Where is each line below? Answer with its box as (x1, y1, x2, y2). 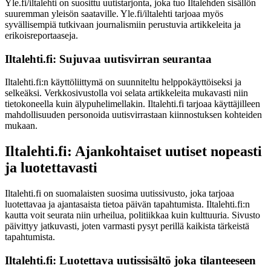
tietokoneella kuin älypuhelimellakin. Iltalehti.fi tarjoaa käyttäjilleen (5, 99, 260, 109)
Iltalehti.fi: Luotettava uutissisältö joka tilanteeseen (5, 254, 256, 267)
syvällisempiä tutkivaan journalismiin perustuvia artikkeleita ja (5, 19, 241, 30)
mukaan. (5, 120, 38, 131)
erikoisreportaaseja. (5, 30, 78, 41)
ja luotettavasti (5, 160, 97, 176)
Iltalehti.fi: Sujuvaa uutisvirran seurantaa (5, 52, 212, 65)
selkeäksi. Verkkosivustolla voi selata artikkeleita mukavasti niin (5, 88, 248, 99)
